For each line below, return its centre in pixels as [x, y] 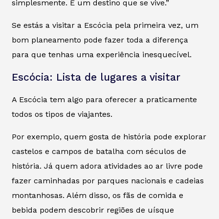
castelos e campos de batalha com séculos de [99, 151]
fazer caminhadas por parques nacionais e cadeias [108, 180]
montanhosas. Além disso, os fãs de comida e [98, 195]
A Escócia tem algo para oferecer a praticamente [104, 99]
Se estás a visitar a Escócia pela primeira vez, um [105, 25]
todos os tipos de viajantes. [62, 114]
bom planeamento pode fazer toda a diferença [100, 40]
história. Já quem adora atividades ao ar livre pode [107, 166]
